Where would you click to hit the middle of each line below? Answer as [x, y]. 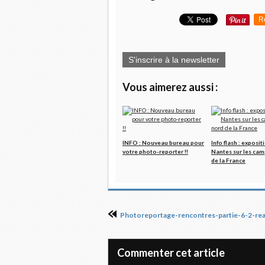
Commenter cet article [171, 252]
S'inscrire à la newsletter [174, 59]
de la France [228, 160]
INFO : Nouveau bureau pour [163, 142]
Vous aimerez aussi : [170, 87]
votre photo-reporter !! [155, 151]
